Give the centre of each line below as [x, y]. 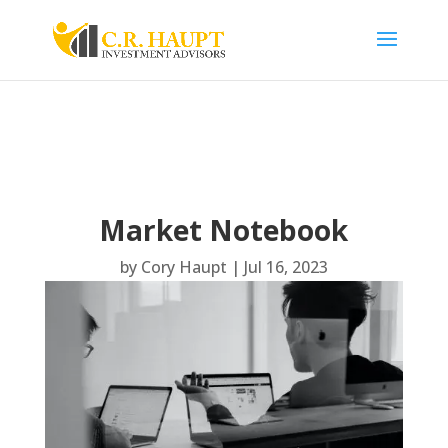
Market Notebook [224, 230]
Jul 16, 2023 [285, 267]
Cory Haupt [183, 267]
